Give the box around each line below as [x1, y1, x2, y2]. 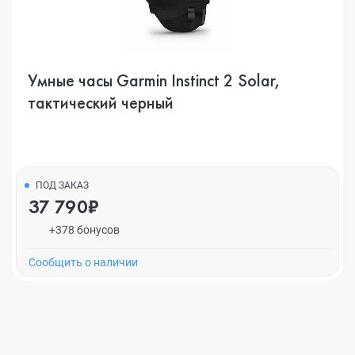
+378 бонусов [48, 223, 120, 236]
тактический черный [28, 91, 174, 114]
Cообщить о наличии [29, 256, 138, 269]
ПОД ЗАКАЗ [36, 180, 89, 191]
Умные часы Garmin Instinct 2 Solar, [28, 69, 281, 92]
